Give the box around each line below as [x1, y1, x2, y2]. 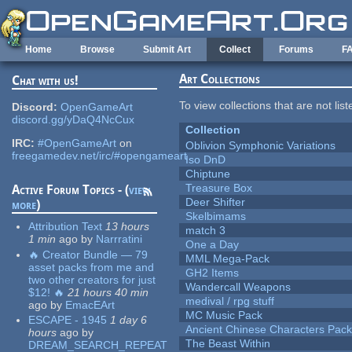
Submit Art [143, 44, 191, 55]
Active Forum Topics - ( [12, 182, 130, 198]
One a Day [185, 238, 240, 251]
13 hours [105, 220, 150, 233]
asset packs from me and [28, 260, 155, 273]
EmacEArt [65, 298, 115, 311]
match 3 [185, 224, 226, 237]
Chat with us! [12, 73, 79, 89]
